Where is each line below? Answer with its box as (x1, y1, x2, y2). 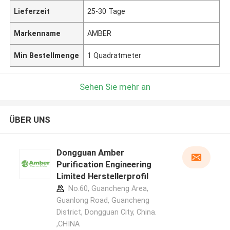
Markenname (14, 29, 61, 37)
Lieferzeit (14, 7, 50, 15)
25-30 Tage (87, 7, 126, 15)
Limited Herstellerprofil (56, 171, 148, 182)
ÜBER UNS (9, 114, 50, 125)
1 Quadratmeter (87, 51, 142, 60)
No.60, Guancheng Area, (66, 184, 148, 193)
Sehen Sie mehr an (80, 81, 150, 92)
